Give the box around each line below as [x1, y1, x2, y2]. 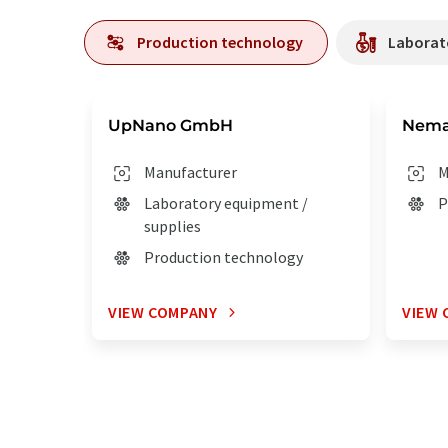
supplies [144, 216, 201, 236]
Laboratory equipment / [144, 193, 308, 213]
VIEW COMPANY [108, 302, 218, 322]
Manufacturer [144, 162, 237, 182]
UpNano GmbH [108, 116, 233, 135]
